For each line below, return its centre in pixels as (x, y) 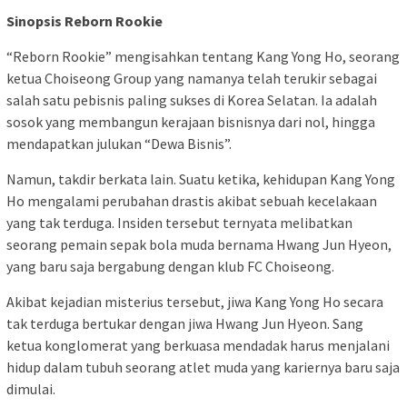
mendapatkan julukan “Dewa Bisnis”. (119, 144)
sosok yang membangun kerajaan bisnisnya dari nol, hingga (191, 122)
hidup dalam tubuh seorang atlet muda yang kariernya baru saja (203, 367)
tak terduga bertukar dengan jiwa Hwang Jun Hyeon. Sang (185, 324)
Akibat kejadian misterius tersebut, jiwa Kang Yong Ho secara (195, 302)
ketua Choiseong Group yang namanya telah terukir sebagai (192, 79)
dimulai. (31, 389)
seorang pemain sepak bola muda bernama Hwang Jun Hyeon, (199, 245)
